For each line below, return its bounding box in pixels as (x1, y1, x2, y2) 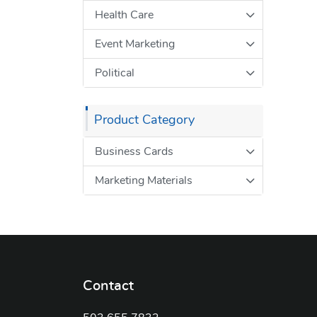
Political (95, 67, 134, 79)
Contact (83, 279, 134, 294)
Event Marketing (95, 38, 175, 50)
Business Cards (95, 146, 173, 158)
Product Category (94, 114, 195, 127)
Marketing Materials (95, 175, 192, 187)
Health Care (95, 9, 154, 21)
